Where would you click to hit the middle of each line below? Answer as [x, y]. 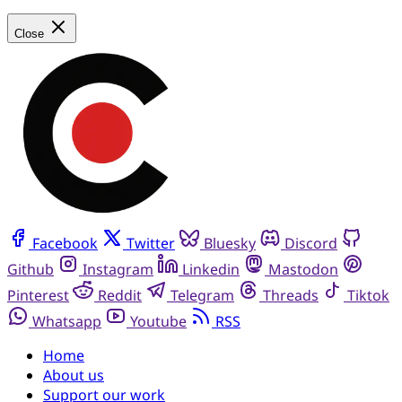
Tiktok [368, 295]
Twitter [151, 243]
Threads [291, 295]
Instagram [118, 269]
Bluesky [230, 243]
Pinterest [38, 295]
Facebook [65, 243]
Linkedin [211, 269]
